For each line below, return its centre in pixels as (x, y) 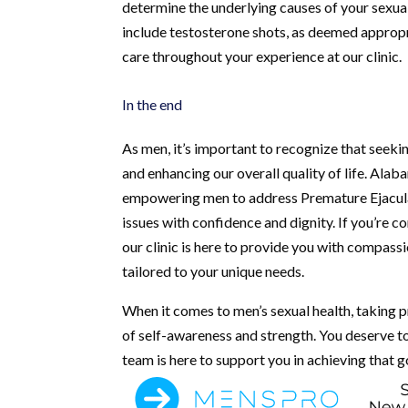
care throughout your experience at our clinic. (262, 56)
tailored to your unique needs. (214, 270)
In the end (153, 104)
